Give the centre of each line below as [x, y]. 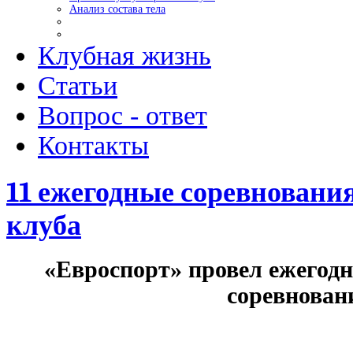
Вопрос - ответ [123, 115]
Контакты [93, 145]
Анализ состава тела [117, 9]
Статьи [78, 85]
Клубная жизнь [124, 56]
